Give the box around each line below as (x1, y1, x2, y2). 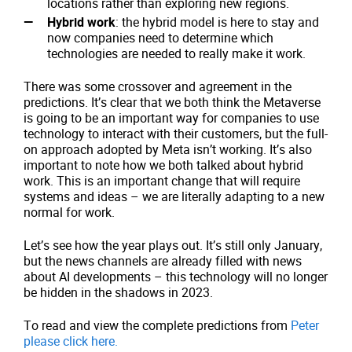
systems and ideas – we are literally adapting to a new (24, 188, 324, 205)
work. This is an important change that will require (24, 172, 300, 189)
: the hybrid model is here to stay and (115, 13, 319, 31)
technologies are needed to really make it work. (47, 45, 306, 62)
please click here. (24, 332, 118, 350)
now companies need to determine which (47, 29, 273, 46)
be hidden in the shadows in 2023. (24, 284, 213, 301)
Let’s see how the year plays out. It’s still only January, (24, 236, 322, 254)
